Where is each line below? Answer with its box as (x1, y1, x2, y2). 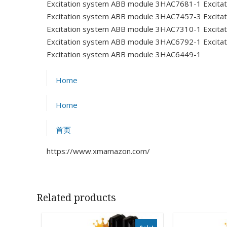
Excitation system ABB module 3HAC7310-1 (47, 24, 201, 34)
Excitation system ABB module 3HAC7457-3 (47, 11, 201, 22)
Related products (36, 191, 116, 205)
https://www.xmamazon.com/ (47, 145, 150, 156)
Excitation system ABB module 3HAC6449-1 (47, 49, 201, 60)
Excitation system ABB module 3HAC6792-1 (47, 36, 201, 47)
